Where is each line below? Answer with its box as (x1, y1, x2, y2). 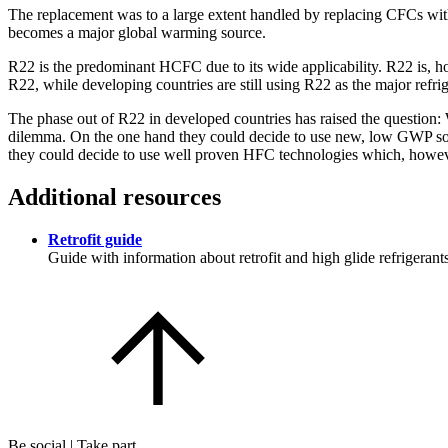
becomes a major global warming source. (8, 23, 266, 41)
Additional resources (8, 183, 221, 210)
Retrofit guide (48, 230, 142, 248)
